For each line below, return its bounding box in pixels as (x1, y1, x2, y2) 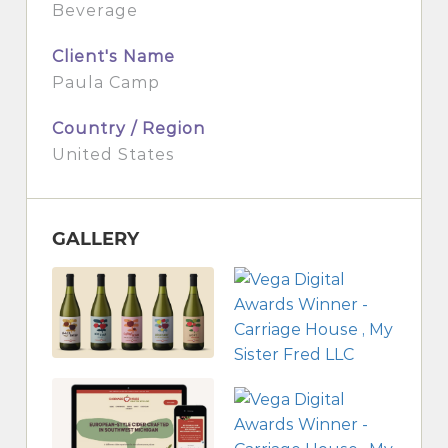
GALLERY (52, 227, 140, 250)
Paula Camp (52, 72, 161, 92)
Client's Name (52, 46, 176, 66)
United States (52, 144, 176, 164)
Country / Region (52, 118, 206, 138)
